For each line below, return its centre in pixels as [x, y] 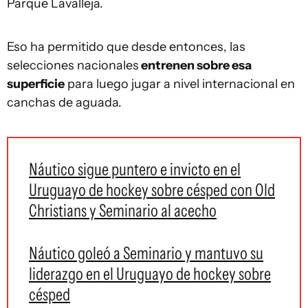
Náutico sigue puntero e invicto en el [135, 169]
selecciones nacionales [73, 66]
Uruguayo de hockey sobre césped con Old [152, 190]
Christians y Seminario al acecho [123, 211]
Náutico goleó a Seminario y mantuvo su [146, 253]
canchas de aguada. [64, 103]
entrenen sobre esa [195, 66]
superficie [36, 84]
